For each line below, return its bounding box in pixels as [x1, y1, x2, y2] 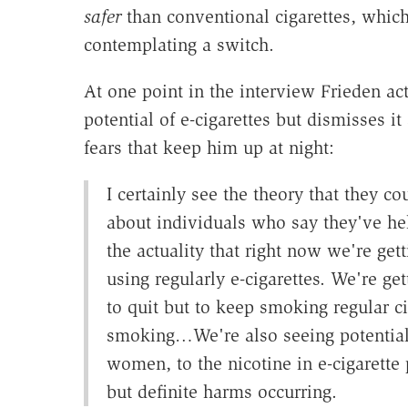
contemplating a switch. [83, 34, 274, 56]
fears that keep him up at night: [83, 137, 334, 159]
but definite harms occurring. [106, 381, 337, 403]
